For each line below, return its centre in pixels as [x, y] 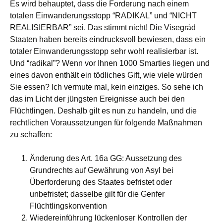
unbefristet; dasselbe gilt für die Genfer [97, 194]
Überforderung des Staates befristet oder [101, 182]
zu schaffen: [31, 135]
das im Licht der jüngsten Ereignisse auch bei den [97, 99]
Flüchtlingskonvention [68, 206]
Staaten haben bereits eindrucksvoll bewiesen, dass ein [108, 39]
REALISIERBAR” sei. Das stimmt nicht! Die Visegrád [103, 28]
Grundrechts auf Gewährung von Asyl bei [102, 170]
